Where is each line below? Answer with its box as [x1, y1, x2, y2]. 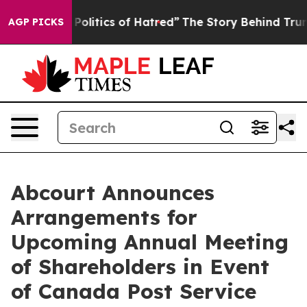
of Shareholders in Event [11, 254, 269, 280]
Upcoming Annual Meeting [11, 229, 288, 255]
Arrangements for [11, 204, 197, 230]
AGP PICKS [8, 16, 64, 28]
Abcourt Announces [11, 180, 214, 206]
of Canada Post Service [11, 278, 256, 304]
